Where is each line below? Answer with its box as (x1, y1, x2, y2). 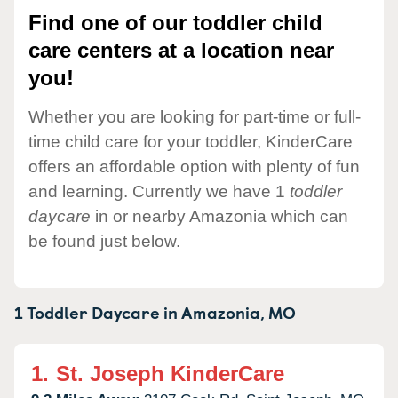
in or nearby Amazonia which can (91, 206, 348, 226)
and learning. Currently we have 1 (28, 181, 290, 201)
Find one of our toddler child (28, 11, 322, 36)
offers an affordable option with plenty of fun (28, 156, 360, 176)
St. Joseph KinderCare (56, 361, 284, 386)
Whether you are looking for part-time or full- (28, 107, 361, 126)
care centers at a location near (28, 38, 334, 63)
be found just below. (28, 231, 180, 251)
